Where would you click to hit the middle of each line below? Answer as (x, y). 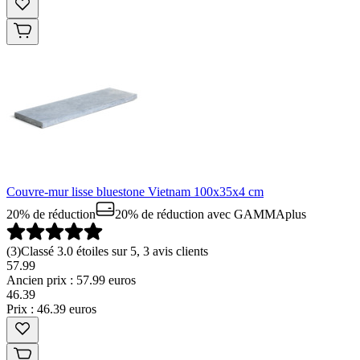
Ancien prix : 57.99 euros (71, 280)
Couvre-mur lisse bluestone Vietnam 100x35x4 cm (135, 191)
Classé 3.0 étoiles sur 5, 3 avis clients (115, 251)
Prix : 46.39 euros (51, 309)
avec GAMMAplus (255, 214)
